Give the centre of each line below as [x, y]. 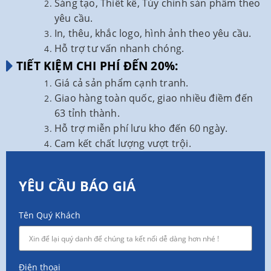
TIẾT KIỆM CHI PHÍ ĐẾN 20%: [97, 66]
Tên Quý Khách [50, 215]
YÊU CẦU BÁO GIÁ [77, 185]
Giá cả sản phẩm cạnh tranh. [122, 83]
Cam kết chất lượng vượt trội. [123, 143]
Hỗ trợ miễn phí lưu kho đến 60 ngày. [141, 128]
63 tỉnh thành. [87, 113]
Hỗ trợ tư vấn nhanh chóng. [119, 48]
